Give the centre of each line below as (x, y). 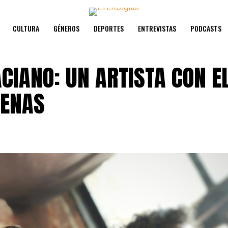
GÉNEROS (66, 28)
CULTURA (26, 28)
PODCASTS (206, 28)
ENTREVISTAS (157, 28)
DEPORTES (109, 28)
